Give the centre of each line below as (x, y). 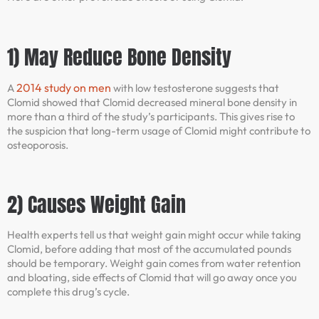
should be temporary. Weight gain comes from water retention (154, 263)
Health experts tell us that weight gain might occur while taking (154, 235)
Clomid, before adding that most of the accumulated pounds (149, 249)
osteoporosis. (38, 145)
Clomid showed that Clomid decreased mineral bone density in (152, 102)
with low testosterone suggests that (195, 88)
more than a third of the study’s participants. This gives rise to (151, 116)
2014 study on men (64, 87)
